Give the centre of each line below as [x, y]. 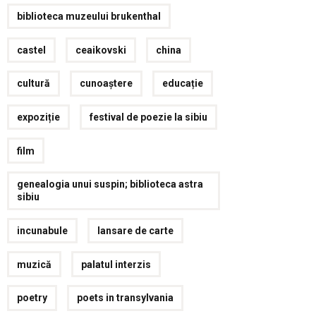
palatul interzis [116, 264]
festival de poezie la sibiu [149, 117]
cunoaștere [107, 84]
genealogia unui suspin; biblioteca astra [110, 184]
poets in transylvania [126, 298]
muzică [35, 264]
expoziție [39, 117]
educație [183, 84]
